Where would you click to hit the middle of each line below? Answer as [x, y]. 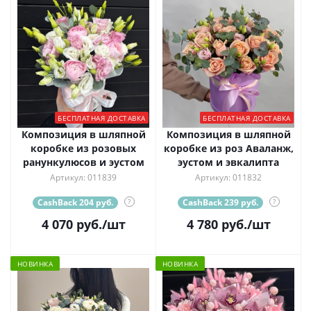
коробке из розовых [83, 148]
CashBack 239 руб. [220, 202]
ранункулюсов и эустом [83, 162]
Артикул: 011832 [228, 177]
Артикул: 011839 [83, 177]
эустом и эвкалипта [228, 162]
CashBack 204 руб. [75, 202]
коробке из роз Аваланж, [228, 148]
